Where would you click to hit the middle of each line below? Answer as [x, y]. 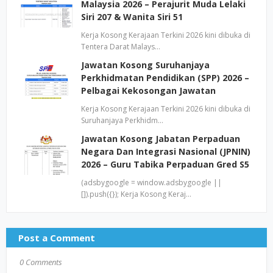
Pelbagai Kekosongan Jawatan [148, 90]
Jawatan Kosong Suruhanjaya [145, 65]
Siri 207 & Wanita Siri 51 [132, 17]
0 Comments [41, 262]
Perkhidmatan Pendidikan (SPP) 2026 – [165, 78]
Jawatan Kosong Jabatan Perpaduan [161, 139]
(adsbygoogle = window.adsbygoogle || [151, 183]
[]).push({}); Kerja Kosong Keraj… [136, 194]
